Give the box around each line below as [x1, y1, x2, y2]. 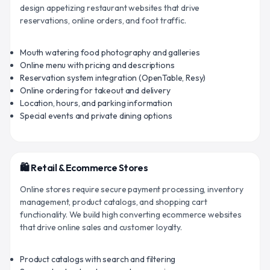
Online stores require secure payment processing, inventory [20, 183, 243, 195]
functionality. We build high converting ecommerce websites [20, 209, 242, 220]
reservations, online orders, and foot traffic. [20, 14, 186, 26]
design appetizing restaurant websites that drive [20, 2, 200, 13]
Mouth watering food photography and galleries [20, 46, 200, 58]
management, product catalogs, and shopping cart [20, 196, 207, 207]
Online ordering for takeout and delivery [20, 84, 171, 96]
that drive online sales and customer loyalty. [20, 221, 182, 233]
